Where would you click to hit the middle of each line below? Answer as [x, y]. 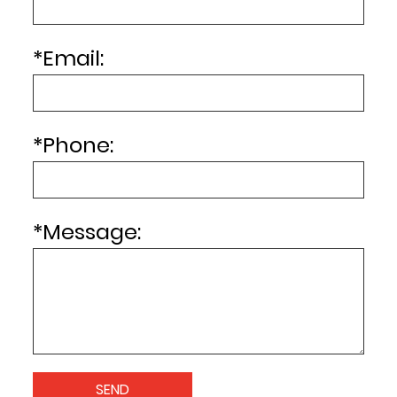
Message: [92, 232]
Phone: [78, 145]
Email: [74, 58]
